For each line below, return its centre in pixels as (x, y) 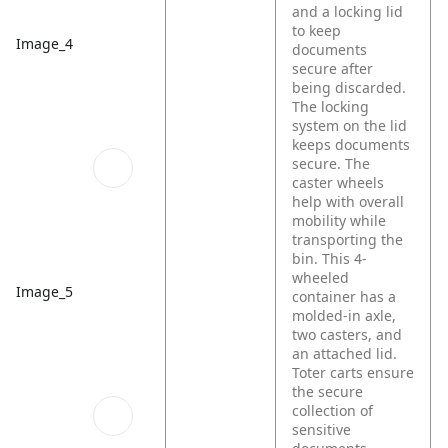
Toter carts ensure (353, 372)
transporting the (348, 239)
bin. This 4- (330, 258)
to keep (317, 30)
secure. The (331, 163)
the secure (328, 391)
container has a (344, 296)
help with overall (348, 201)
